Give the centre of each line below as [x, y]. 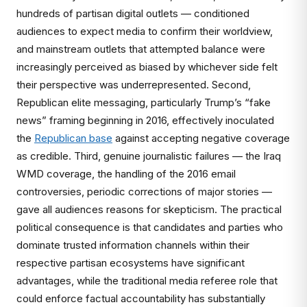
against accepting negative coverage [201, 138]
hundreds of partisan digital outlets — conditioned [133, 13]
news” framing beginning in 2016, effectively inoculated [145, 120]
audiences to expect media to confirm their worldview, [145, 31]
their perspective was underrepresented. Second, [134, 85]
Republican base [73, 138]
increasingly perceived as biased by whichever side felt [147, 67]
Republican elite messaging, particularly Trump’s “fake [144, 102]
